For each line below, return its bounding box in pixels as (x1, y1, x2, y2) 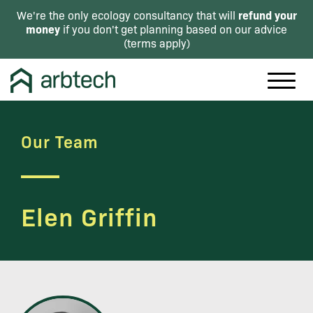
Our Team (21, 130, 99, 152)
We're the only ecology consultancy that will (16, 8, 238, 22)
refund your (238, 7, 297, 22)
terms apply (126, 36, 187, 50)
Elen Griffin (21, 198, 158, 233)
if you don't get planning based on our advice (60, 22, 287, 36)
